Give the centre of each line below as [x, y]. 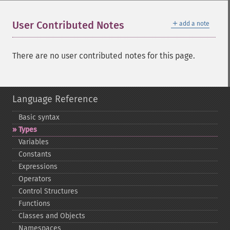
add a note [194, 24]
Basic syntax [39, 117]
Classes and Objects [52, 216]
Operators [35, 179]
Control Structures [48, 191]
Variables [34, 142]
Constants [35, 154]
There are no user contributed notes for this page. [104, 56]
